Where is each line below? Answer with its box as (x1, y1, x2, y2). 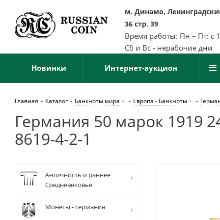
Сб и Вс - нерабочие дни (125, 43, 213, 53)
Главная (15, 97, 38, 105)
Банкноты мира (75, 97, 120, 105)
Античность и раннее (45, 170, 110, 179)
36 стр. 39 (125, 19, 158, 28)
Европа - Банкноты (133, 97, 187, 105)
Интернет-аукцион (105, 63, 177, 73)
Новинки (31, 63, 66, 73)
